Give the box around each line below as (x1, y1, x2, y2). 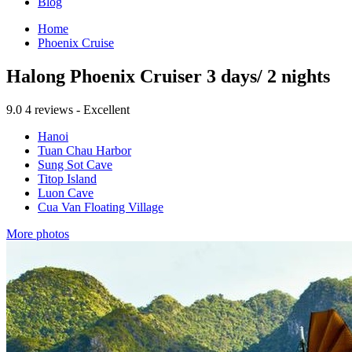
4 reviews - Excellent (25, 102, 130, 116)
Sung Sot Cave (38, 157, 112, 171)
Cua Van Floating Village (38, 200, 163, 214)
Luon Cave (38, 185, 93, 200)
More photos (6, 226, 69, 240)
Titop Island (38, 171, 97, 185)
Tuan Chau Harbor (38, 143, 131, 157)
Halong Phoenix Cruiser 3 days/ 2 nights (6, 65, 330, 86)
